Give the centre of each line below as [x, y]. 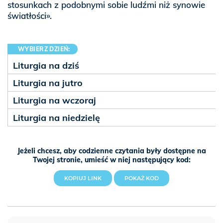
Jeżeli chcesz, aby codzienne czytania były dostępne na [111, 151]
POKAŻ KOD [142, 178]
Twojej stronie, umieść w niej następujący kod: [111, 160]
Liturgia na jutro [48, 83]
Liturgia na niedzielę [56, 118]
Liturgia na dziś [46, 65]
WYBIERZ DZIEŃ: [44, 49]
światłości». [30, 16]
